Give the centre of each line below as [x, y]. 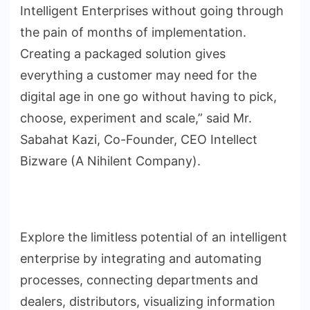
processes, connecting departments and [139, 280]
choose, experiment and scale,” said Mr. [136, 118]
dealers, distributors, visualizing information [148, 301]
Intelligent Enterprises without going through [152, 10]
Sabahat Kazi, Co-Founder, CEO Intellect [139, 139]
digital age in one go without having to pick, [148, 96]
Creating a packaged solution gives [123, 53]
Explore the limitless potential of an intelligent [154, 237]
